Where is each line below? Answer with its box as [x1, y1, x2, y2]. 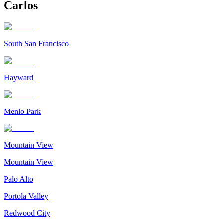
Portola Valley [4, 191, 48, 200]
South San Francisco [4, 39, 69, 48]
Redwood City [4, 208, 50, 217]
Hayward [4, 73, 33, 82]
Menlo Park [4, 107, 41, 115]
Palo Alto [4, 174, 33, 183]
